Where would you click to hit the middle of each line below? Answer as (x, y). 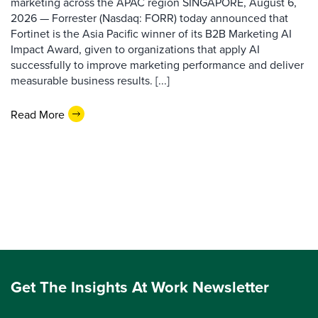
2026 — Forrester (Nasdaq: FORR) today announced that (149, 18)
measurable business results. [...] (90, 80)
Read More (38, 114)
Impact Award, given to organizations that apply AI (135, 49)
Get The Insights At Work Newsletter (140, 287)
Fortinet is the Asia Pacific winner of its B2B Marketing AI (151, 33)
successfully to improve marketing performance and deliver (157, 65)
